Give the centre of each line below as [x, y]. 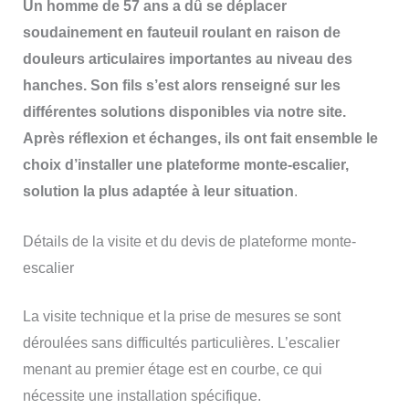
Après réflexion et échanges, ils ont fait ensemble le [200, 138]
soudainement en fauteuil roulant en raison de [181, 32]
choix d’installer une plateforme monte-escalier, [185, 165]
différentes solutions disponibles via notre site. [184, 112]
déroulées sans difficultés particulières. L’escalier [181, 342]
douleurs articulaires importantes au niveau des [187, 59]
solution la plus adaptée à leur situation [158, 191]
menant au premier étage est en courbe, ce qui [172, 369]
